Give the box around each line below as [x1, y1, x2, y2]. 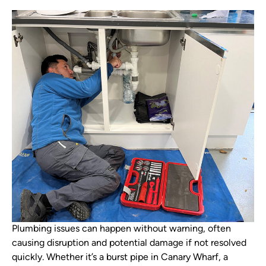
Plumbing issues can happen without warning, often [12, 224, 231, 234]
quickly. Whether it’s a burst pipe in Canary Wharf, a [12, 252, 228, 262]
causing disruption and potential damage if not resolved [12, 238, 246, 248]
